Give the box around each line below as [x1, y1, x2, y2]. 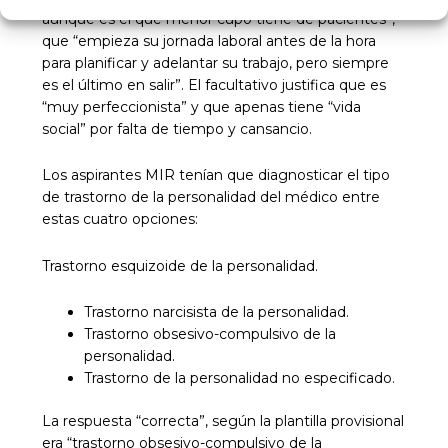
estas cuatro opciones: [41, 210, 198, 229]
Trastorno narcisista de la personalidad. [83, 303, 349, 322]
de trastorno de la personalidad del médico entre [41, 188, 380, 207]
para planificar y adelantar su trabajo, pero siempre [41, 53, 389, 72]
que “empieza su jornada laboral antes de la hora [41, 31, 376, 50]
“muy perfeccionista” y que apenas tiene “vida [41, 97, 361, 116]
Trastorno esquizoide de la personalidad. [41, 256, 318, 275]
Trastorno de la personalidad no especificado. [83, 369, 395, 388]
